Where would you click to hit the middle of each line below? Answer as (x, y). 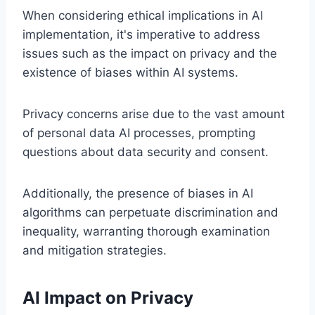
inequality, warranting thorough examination (146, 231)
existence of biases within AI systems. (130, 72)
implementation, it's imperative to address (141, 34)
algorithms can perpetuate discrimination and (150, 212)
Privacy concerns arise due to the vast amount (154, 114)
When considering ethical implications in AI (143, 15)
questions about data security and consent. (146, 152)
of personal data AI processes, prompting (139, 133)
